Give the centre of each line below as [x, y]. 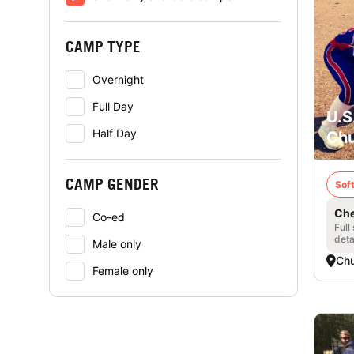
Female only [123, 271]
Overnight [118, 79]
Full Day [113, 106]
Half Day [115, 133]
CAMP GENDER [112, 184]
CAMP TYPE [103, 46]
